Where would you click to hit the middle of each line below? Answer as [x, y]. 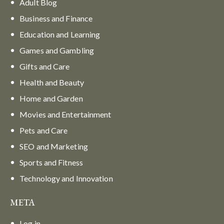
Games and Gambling [57, 50]
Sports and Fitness [51, 162]
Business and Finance [56, 18]
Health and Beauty [52, 82]
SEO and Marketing [54, 146]
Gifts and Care [45, 66]
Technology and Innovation [66, 178]
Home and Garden [51, 98]
